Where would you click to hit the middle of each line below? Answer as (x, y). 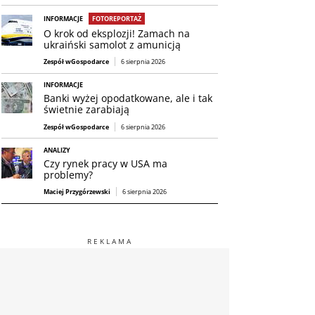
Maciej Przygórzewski (77, 192)
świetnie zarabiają (86, 110)
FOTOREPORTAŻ (117, 18)
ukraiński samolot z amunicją (112, 44)
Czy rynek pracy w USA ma (105, 163)
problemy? (68, 174)
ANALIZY (57, 150)
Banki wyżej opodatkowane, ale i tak (128, 98)
